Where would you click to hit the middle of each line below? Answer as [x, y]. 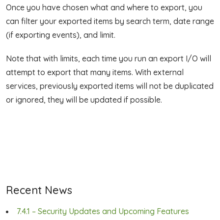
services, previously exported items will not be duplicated [110, 86]
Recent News [39, 190]
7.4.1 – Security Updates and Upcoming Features [103, 211]
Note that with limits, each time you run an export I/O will [109, 58]
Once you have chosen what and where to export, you [104, 7]
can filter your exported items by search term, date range [110, 21]
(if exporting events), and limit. [61, 35]
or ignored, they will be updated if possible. [84, 99]
